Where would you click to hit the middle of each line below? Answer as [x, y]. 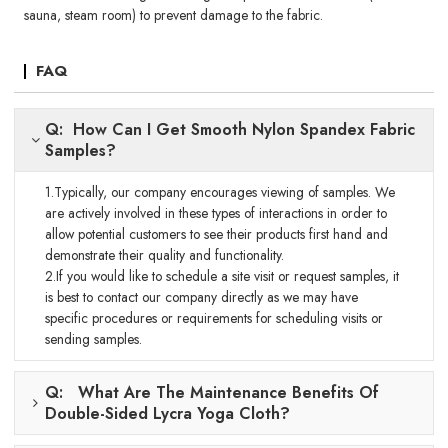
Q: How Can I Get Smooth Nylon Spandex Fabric [230, 129]
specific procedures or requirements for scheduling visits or [214, 317]
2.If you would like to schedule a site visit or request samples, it [222, 275]
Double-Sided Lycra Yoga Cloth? [168, 413]
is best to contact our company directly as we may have [202, 296]
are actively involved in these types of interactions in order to [216, 212]
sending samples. [94, 338]
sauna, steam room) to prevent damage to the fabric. [174, 14]
